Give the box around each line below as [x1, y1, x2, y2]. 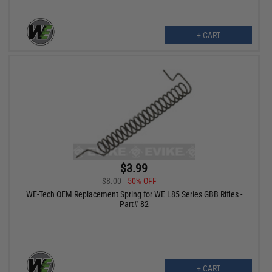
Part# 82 [119, 199, 149, 209]
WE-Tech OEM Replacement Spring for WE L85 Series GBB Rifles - [25, 189, 242, 200]
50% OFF [127, 176, 157, 186]
